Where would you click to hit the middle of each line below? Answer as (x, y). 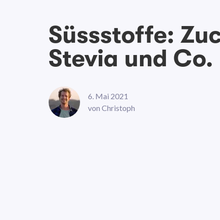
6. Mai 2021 (108, 96)
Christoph (119, 108)
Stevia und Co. (131, 59)
